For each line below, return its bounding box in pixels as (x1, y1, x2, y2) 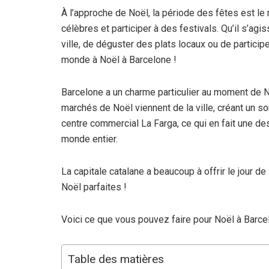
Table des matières (68, 252, 164, 267)
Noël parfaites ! (61, 181, 127, 193)
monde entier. (61, 133, 118, 145)
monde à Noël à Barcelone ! (61, 54, 177, 66)
